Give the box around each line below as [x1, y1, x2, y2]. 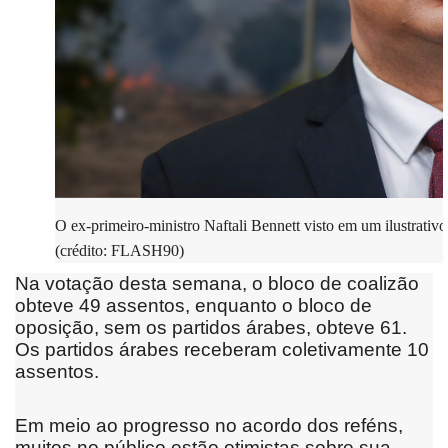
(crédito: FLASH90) [55, 241, 184, 259]
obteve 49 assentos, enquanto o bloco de [15, 294, 372, 316]
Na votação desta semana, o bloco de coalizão [15, 272, 419, 294]
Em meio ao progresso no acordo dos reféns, [15, 414, 403, 436]
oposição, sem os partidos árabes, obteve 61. [15, 316, 407, 338]
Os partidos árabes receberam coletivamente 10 [15, 338, 429, 360]
